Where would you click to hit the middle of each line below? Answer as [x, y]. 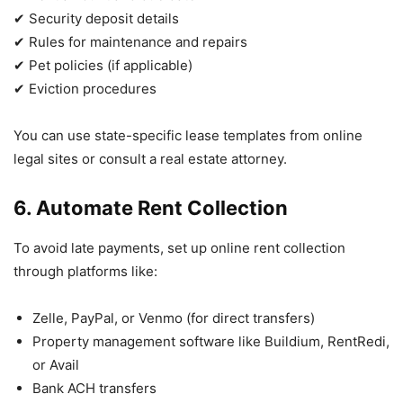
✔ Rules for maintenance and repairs [130, 41]
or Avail [56, 364]
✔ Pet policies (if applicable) [103, 65]
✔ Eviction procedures [85, 88]
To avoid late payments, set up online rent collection [179, 247]
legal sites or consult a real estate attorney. [150, 158]
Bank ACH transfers [94, 388]
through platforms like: [85, 271]
